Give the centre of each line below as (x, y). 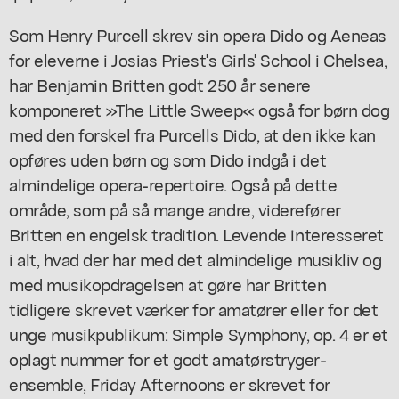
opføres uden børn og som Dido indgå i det (168, 159)
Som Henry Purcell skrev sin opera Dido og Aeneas (198, 34)
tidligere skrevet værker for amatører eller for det (194, 308)
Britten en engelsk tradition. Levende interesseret (196, 233)
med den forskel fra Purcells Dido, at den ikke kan (192, 134)
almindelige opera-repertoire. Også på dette (173, 183)
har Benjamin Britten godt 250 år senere (160, 84)
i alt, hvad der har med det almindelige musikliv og (195, 258)
